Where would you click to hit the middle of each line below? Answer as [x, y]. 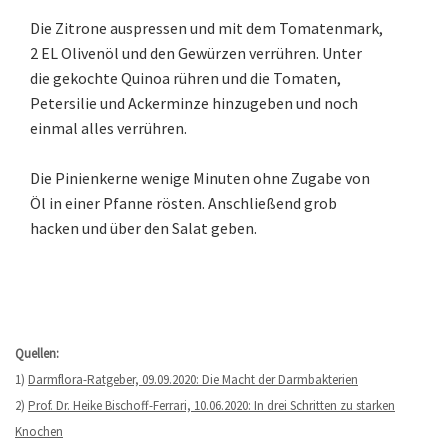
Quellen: [37, 353]
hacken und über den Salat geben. [143, 227]
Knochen [39, 431]
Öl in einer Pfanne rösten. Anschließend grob [183, 202]
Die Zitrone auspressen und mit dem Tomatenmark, [206, 27]
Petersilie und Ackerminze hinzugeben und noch [194, 102]
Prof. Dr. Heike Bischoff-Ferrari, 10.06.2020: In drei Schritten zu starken [211, 405]
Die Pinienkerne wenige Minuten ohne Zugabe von [200, 177]
